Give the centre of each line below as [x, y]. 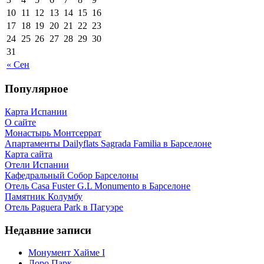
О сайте [20, 122]
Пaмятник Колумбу [44, 197]
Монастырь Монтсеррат [53, 133]
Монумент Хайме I [67, 253]
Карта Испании [36, 112]
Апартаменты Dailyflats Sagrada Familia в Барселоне [108, 143]
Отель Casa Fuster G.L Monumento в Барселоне [98, 186]
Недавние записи [48, 230]
